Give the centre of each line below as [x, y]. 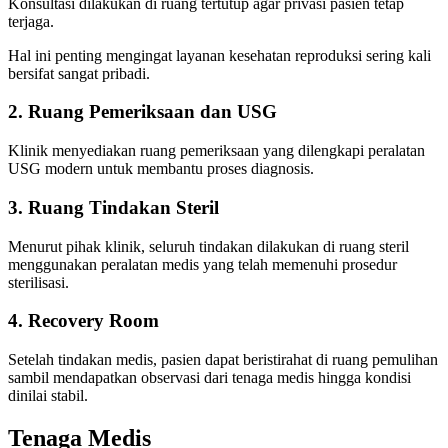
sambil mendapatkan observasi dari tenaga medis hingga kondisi [209, 378]
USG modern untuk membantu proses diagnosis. [161, 169]
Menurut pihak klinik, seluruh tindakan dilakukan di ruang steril [208, 246]
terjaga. [31, 21]
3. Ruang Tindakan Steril [113, 207]
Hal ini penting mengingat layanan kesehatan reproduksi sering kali [219, 55]
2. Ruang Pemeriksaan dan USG [142, 112]
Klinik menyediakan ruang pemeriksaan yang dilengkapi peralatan [216, 151]
